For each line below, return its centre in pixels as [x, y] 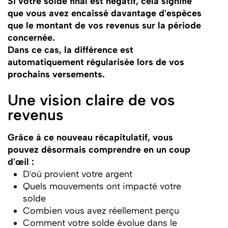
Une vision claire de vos [91, 100]
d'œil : [21, 162]
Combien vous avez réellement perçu [101, 211]
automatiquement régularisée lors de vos [96, 62]
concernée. [31, 37]
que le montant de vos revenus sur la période [104, 25]
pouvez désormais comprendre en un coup [99, 150]
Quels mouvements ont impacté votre [102, 186]
